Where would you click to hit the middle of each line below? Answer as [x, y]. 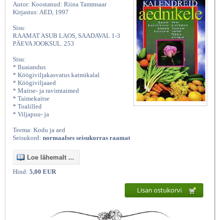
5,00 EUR [43, 172]
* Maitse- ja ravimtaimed [46, 91]
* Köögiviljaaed [34, 83]
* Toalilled [27, 107]
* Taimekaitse [31, 99]
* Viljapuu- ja [31, 114]
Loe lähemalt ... [51, 158]
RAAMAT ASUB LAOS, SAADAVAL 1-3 [67, 36]
